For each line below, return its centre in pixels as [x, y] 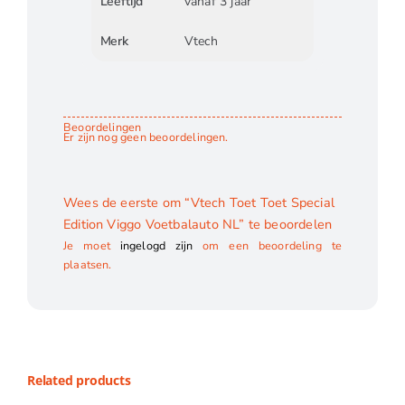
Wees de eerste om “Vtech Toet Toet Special [198, 202]
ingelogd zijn [156, 246]
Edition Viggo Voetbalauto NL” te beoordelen [198, 224]
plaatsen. [87, 265]
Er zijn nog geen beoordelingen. [146, 137]
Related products [79, 381]
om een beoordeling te [268, 246]
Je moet [91, 246]
